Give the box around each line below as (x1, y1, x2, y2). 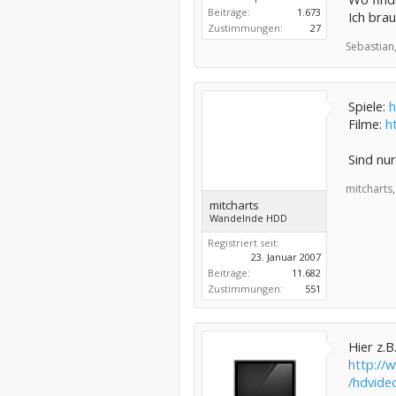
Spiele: (347, 97, 389, 115)
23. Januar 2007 (250, 250, 321, 263)
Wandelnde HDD (209, 211, 287, 225)
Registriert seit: (207, 236, 279, 249)
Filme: (347, 115, 385, 133)
